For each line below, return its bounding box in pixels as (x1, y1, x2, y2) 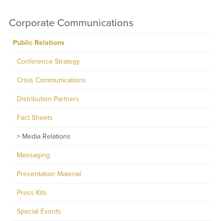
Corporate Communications (8, 16, 134, 29)
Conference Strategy (16, 57, 80, 66)
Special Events (16, 207, 61, 216)
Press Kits (16, 188, 47, 197)
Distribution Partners (16, 94, 79, 103)
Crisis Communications (16, 75, 86, 84)
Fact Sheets (16, 113, 53, 122)
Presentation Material (16, 169, 81, 178)
